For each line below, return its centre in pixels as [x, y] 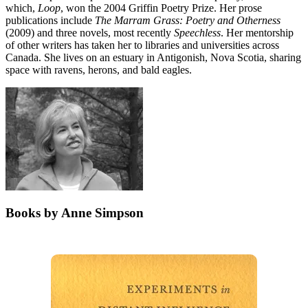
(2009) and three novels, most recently [90, 32]
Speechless [197, 32]
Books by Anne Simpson [75, 213]
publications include [50, 20]
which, [22, 8]
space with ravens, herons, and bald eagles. [99, 69]
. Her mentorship [257, 32]
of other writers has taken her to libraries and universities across [142, 45]
